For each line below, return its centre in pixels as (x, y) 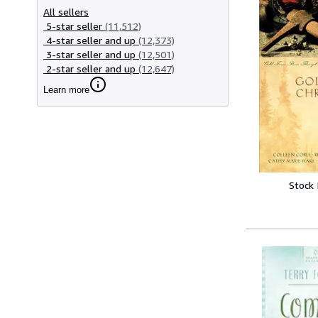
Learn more (66, 89)
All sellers (66, 11)
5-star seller (74, 26)
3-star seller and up (91, 54)
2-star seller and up (91, 68)
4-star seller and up (91, 40)
